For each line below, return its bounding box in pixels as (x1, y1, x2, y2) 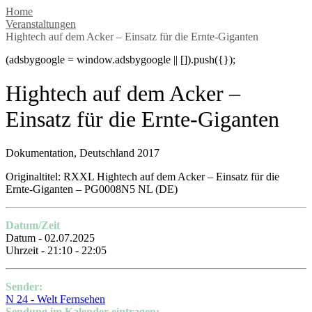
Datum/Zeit (6, 219, 60, 232)
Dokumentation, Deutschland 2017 (6, 147, 159, 159)
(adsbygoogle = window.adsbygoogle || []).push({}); (6, 53, 235, 65)
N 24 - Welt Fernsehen (6, 293, 105, 306)
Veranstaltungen (6, 17, 76, 30)
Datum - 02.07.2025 (6, 232, 95, 244)
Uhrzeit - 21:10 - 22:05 (6, 244, 107, 257)
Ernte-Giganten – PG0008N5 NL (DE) (6, 183, 178, 196)
